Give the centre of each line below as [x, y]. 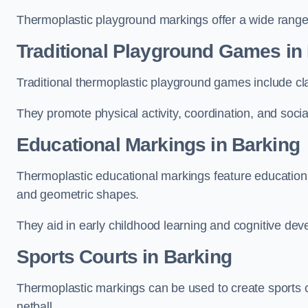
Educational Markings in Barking [158, 145]
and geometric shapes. [78, 195]
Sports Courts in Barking [124, 257]
